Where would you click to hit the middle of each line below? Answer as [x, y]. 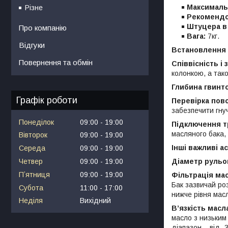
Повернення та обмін [56, 62]
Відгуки [32, 45]
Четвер [31, 161]
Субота [31, 188]
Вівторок [33, 135]
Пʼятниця [34, 174]
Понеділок [36, 122]
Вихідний [95, 201]
